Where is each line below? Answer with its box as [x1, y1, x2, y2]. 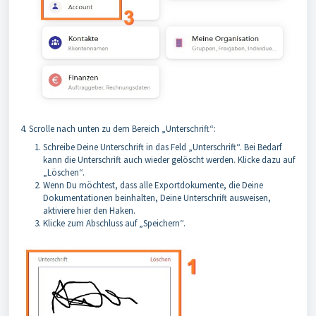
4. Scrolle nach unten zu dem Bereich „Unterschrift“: [20, 123, 216, 135]
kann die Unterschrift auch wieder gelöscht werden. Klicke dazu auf [43, 154, 295, 166]
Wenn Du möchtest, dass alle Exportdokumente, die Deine [43, 179, 263, 192]
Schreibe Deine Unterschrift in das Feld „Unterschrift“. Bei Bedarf [43, 141, 281, 154]
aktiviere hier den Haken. [43, 205, 135, 217]
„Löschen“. [43, 166, 85, 179]
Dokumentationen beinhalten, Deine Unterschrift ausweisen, [43, 192, 271, 205]
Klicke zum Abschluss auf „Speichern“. [43, 217, 186, 230]
